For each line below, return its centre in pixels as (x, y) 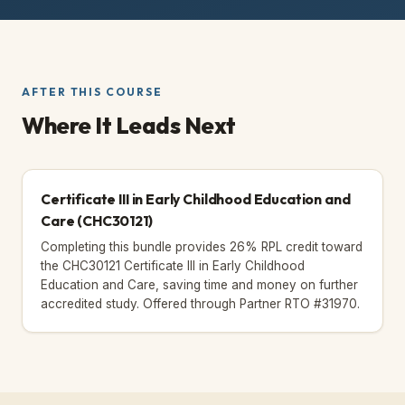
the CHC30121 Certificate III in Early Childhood (173, 265)
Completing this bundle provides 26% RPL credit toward (202, 246)
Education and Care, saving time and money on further (199, 284)
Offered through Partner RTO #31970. (250, 303)
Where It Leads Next (129, 125)
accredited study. (90, 303)
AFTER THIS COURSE (92, 91)
